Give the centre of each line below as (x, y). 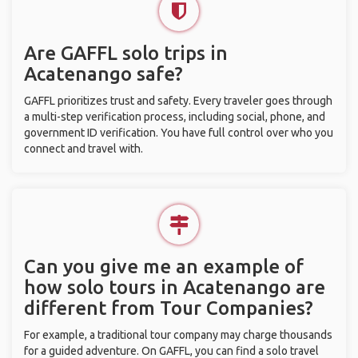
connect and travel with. (84, 149)
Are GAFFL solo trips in (126, 53)
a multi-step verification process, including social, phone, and (175, 117)
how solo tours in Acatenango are (175, 287)
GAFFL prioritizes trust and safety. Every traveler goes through (178, 101)
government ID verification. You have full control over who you (179, 133)
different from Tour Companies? (169, 308)
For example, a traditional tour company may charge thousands (178, 335)
